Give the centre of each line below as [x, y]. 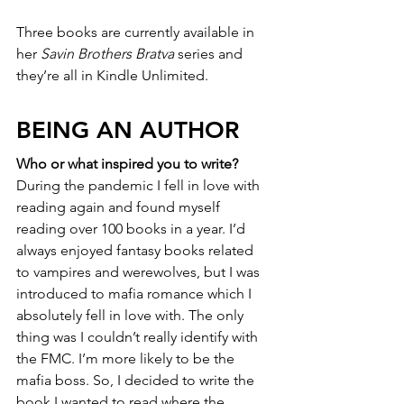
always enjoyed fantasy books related [137, 250]
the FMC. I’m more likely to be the [127, 358]
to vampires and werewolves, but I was [140, 272]
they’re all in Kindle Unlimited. [112, 75]
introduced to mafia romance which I [136, 294]
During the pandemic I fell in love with [140, 185]
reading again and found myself [120, 207]
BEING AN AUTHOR [128, 130]
